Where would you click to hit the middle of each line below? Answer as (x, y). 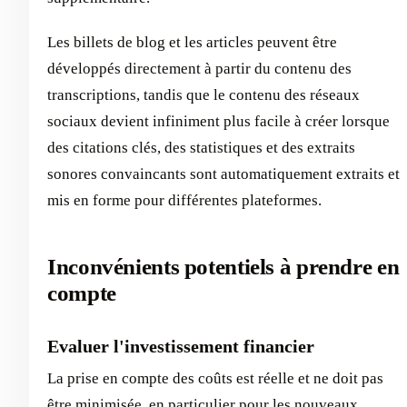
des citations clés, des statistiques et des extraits (201, 148)
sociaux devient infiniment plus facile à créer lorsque (218, 121)
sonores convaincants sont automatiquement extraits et (223, 174)
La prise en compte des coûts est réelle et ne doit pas (215, 378)
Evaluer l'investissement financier (181, 346)
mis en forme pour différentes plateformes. (184, 200)
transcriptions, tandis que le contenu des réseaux (203, 95)
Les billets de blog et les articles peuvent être (192, 42)
